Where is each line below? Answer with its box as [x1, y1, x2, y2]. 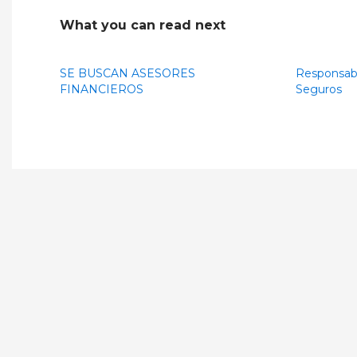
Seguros [295, 82, 342, 96]
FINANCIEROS [60, 82, 143, 96]
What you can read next [60, 18, 226, 33]
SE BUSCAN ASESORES [60, 66, 195, 80]
